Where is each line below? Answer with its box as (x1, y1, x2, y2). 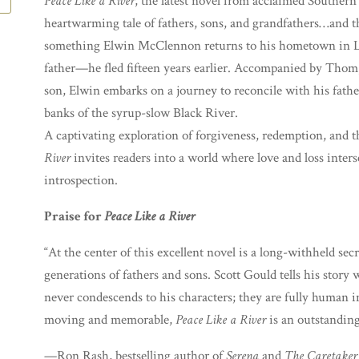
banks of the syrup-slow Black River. (44, 104, 238, 122)
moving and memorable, (44, 311, 175, 329)
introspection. (44, 171, 118, 189)
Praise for (44, 208, 104, 225)
